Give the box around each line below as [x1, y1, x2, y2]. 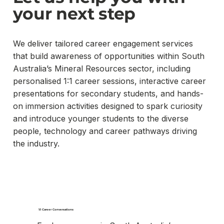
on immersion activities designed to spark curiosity [12, 101, 202, 111]
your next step [12, 3, 135, 24]
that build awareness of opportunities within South [12, 51, 204, 61]
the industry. [12, 138, 59, 149]
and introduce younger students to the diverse [12, 113, 188, 124]
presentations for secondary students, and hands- [12, 88, 203, 99]
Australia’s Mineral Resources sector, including [12, 63, 190, 74]
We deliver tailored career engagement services [12, 38, 193, 49]
